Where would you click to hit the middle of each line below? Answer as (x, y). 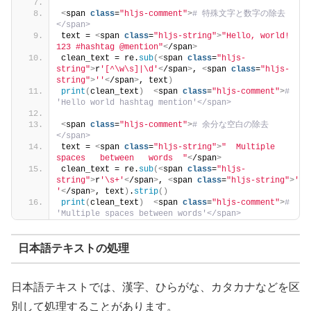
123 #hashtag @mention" (110, 47)
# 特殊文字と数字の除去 (239, 14)
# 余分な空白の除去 (230, 125)
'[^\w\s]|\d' (129, 69)
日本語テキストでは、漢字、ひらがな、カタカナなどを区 (155, 287)
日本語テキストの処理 (73, 249)
